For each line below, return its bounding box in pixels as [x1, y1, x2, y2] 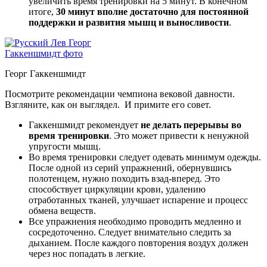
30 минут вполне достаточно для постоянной [56, 7, 249, 17]
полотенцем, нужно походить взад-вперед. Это [29, 173, 220, 184]
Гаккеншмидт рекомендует [29, 120, 141, 131]
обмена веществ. [29, 206, 96, 216]
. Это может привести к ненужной [109, 131, 249, 141]
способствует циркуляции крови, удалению [29, 184, 206, 195]
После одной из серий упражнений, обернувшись [29, 163, 231, 173]
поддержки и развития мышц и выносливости [29, 17, 229, 28]
